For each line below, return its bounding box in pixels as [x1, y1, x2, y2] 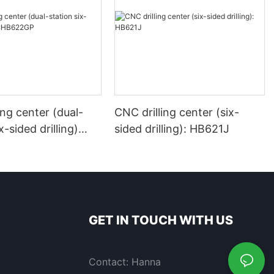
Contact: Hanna [88, 255, 161, 268]
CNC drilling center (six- [114, 105, 240, 119]
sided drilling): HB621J [190, 122, 230, 135]
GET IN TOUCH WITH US [88, 212, 233, 228]
